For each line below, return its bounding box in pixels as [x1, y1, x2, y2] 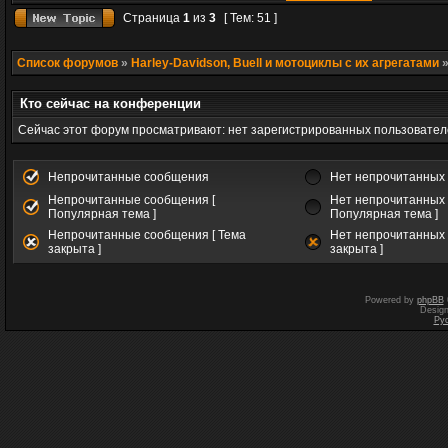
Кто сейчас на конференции [20, 96, 201, 111]
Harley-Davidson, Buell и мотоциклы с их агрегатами [131, 56, 439, 70]
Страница [120, 11, 183, 25]
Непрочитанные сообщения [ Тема [48, 228, 246, 242]
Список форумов [17, 56, 118, 70]
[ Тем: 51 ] [221, 11, 280, 25]
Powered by [364, 295, 417, 305]
